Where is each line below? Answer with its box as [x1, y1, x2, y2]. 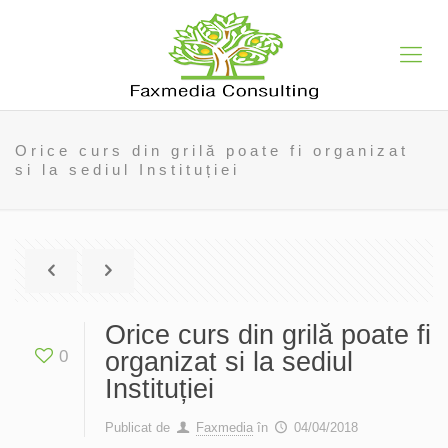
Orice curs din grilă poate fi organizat [15, 142, 409, 159]
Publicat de [105, 420, 170, 435]
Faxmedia [196, 420, 254, 435]
